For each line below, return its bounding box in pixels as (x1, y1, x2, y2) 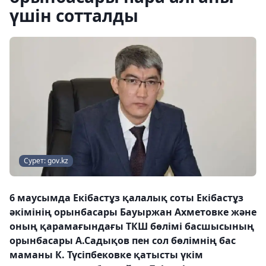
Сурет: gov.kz (24, 155, 68, 166)
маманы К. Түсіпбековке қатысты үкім (9, 248, 203, 261)
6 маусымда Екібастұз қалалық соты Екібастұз (9, 191, 243, 204)
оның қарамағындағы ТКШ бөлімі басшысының (9, 219, 254, 233)
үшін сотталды (9, 4, 138, 27)
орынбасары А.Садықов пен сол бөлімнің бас (9, 233, 236, 247)
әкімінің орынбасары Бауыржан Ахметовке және (9, 205, 256, 218)
